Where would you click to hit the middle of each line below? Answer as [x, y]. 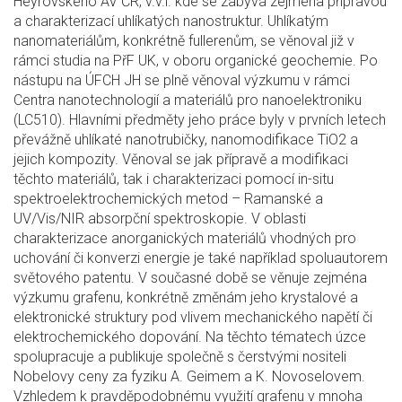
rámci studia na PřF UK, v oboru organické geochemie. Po [196, 61]
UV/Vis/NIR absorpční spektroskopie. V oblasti [160, 218]
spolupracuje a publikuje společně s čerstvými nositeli [180, 357]
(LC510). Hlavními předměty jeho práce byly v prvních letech [200, 120]
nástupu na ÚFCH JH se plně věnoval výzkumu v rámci [182, 80]
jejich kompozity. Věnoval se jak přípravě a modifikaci [181, 159]
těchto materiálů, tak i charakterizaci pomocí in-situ [174, 179]
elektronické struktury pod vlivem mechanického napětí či [193, 317]
